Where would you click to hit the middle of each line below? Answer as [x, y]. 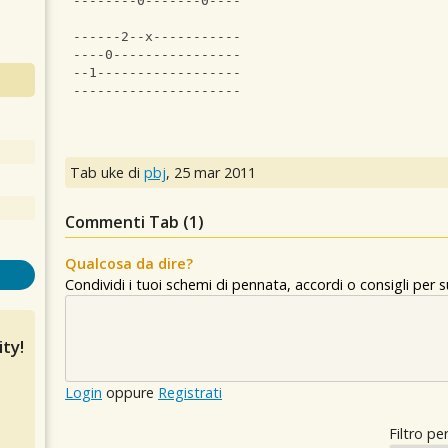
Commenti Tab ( [127, 222]
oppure [130, 392]
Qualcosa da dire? [129, 263]
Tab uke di [107, 172]
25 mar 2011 [215, 172]
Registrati [190, 392]
